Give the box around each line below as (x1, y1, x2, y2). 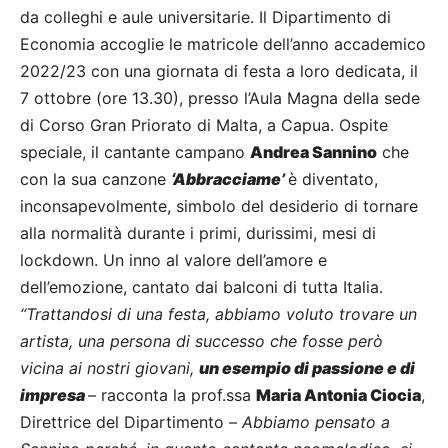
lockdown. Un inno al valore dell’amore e (20, 250, 327, 271)
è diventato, (288, 169, 378, 190)
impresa (20, 385, 88, 406)
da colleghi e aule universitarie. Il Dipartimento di (20, 7, 391, 28)
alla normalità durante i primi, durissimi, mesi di (20, 223, 376, 244)
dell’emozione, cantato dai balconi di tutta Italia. (20, 277, 383, 298)
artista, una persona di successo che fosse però (20, 331, 383, 352)
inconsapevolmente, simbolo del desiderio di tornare (20, 196, 418, 217)
